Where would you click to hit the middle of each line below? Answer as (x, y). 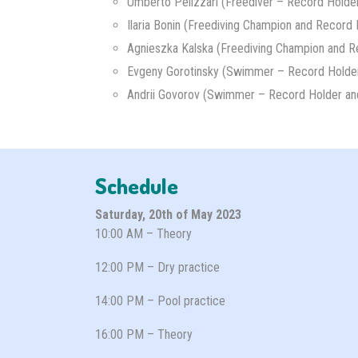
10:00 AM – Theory (143, 234)
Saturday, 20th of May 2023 (168, 215)
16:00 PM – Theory (143, 334)
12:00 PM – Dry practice (157, 267)
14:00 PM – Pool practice (160, 301)
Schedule (136, 185)
